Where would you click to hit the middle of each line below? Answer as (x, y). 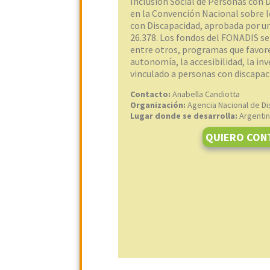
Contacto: (151, 94)
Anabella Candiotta (206, 94)
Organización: (159, 105)
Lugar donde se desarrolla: (185, 116)
